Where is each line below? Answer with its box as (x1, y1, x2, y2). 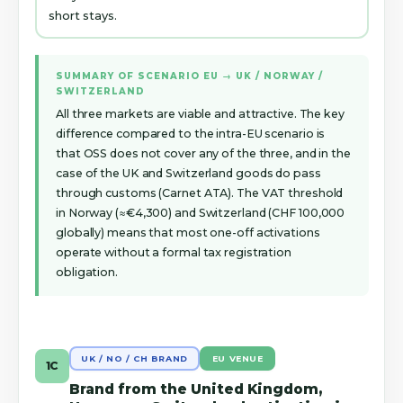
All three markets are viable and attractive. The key (56, 106, 345, 121)
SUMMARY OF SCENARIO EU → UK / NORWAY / (56, 71, 324, 82)
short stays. (49, 8, 117, 23)
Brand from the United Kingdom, (68, 380, 322, 398)
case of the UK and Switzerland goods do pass (56, 166, 321, 180)
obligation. (56, 264, 118, 279)
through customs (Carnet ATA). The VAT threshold (56, 185, 344, 200)
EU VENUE (211, 353, 264, 363)
